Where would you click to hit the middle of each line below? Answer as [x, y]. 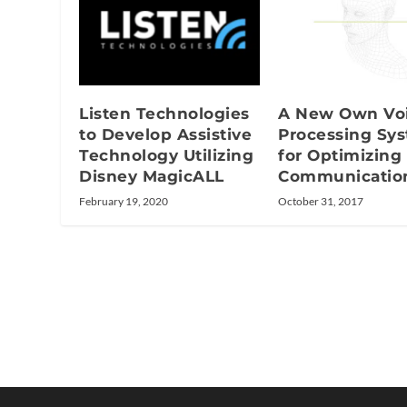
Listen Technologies [164, 113]
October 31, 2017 [321, 201]
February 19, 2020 [124, 201]
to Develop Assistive [166, 134]
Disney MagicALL [152, 176]
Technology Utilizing [167, 155]
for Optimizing [340, 155]
